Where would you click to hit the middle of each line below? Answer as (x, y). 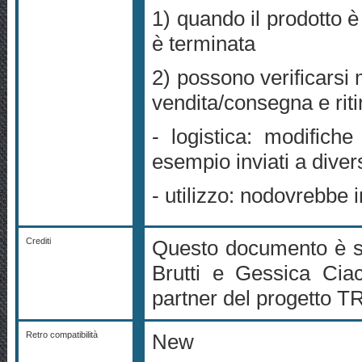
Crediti (39, 241)
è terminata (204, 44)
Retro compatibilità (62, 335)
